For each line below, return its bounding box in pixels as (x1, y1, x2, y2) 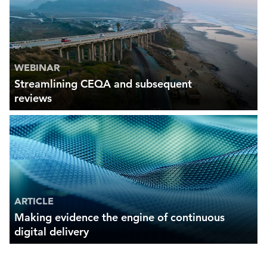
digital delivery (14, 225, 89, 239)
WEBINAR (14, 61, 60, 74)
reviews (14, 91, 52, 105)
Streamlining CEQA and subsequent (14, 77, 192, 91)
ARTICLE (14, 195, 54, 207)
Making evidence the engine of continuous (14, 210, 225, 225)
